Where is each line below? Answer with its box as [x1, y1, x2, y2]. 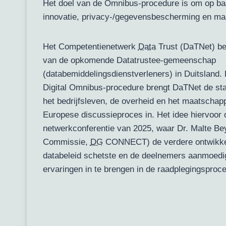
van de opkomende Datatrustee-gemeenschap [42, 55, 216, 66]
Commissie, [42, 137, 90, 147]
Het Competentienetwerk [42, 42, 138, 52]
